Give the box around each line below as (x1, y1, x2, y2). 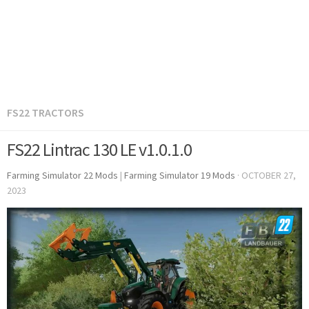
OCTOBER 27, (241, 169, 296, 181)
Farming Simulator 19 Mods (124, 169, 235, 181)
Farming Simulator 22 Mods (7, 169, 118, 181)
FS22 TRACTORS (7, 106, 84, 119)
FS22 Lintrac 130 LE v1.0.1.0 (7, 138, 192, 161)
